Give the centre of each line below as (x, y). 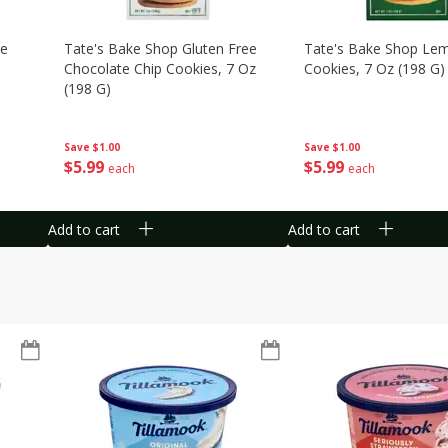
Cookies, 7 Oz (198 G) (374, 68)
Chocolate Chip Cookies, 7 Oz (160, 68)
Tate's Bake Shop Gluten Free (160, 48)
